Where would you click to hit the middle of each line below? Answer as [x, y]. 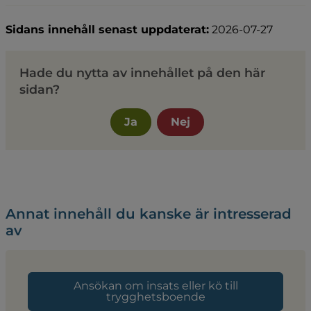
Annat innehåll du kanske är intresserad [149, 213]
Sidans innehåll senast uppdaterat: [107, 29]
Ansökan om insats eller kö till [155, 285]
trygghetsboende [155, 296]
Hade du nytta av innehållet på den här [142, 72]
